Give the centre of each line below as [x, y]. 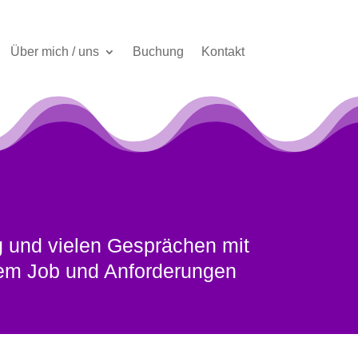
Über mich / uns [54, 52]
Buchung [158, 52]
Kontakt [223, 52]
